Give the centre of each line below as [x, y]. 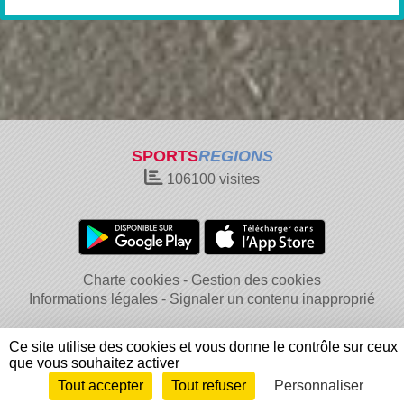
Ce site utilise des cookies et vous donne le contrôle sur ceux [203, 347]
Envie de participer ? [77, 386]
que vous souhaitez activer [94, 363]
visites [238, 179]
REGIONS [235, 156]
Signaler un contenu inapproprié [272, 299]
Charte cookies [131, 280]
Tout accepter [101, 386]
